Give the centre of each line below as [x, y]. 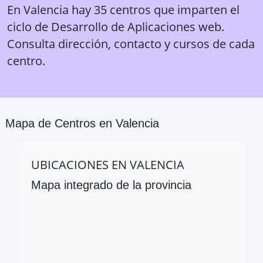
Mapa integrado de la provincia [111, 185]
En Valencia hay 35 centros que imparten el [123, 9]
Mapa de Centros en [60, 123]
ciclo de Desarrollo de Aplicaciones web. [116, 26]
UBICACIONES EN [80, 164]
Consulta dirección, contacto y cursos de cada [131, 43]
